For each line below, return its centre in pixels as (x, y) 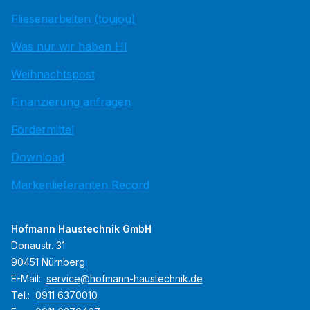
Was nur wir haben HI (69, 47)
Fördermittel (43, 130)
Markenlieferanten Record (80, 185)
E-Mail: (27, 279)
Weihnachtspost (53, 74)
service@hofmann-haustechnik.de (124, 279)
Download (38, 157)
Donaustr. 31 (38, 246)
